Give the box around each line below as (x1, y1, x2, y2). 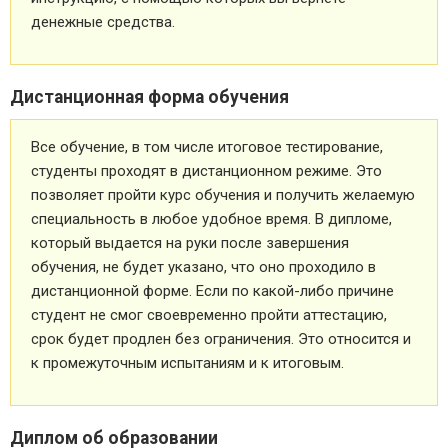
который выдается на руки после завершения (31, 233, 349, 252)
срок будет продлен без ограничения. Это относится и (31, 329, 411, 348)
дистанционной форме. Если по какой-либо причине (31, 281, 394, 300)
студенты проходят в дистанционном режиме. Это (31, 161, 382, 180)
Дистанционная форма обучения (10, 86, 289, 107)
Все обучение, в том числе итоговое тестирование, (31, 137, 383, 156)
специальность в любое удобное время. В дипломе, (31, 209, 392, 228)
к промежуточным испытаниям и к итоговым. (31, 353, 344, 372)
